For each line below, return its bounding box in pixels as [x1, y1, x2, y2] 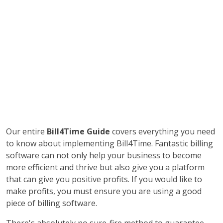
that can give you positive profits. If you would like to [6, 174, 202, 185]
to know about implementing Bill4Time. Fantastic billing [6, 138, 213, 149]
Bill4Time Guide [45, 126, 110, 137]
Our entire [6, 126, 45, 137]
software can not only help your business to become [6, 150, 202, 161]
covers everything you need [110, 126, 215, 137]
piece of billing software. [6, 198, 97, 209]
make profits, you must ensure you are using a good [6, 186, 202, 197]
